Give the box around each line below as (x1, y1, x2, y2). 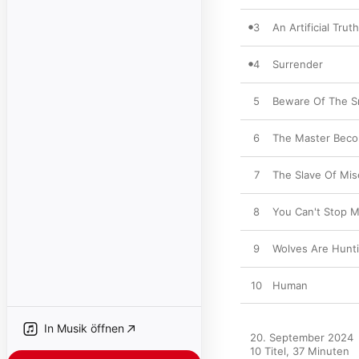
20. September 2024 (250, 331, 353, 344)
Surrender (272, 58, 323, 71)
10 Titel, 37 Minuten (250, 345, 349, 357)
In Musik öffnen (44, 321, 124, 335)
